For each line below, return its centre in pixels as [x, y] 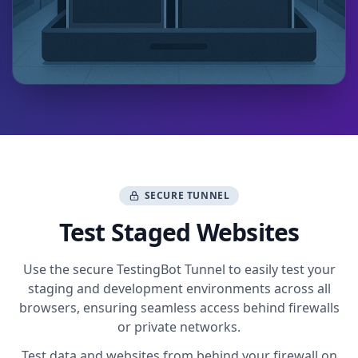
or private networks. [179, 326]
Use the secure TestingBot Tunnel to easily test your [179, 269]
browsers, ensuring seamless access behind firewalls [179, 307]
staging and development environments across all [179, 288]
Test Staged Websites [179, 232]
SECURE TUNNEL [187, 195]
